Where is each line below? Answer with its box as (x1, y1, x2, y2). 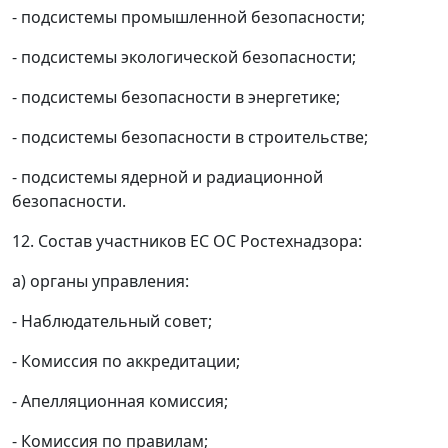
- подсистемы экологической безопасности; (12, 46, 356, 68)
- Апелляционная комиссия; (12, 390, 228, 412)
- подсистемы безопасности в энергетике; (12, 86, 340, 108)
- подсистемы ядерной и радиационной (12, 166, 323, 188)
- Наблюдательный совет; (12, 310, 212, 332)
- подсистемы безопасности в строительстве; (12, 126, 368, 148)
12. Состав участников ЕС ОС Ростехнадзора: (12, 230, 362, 252)
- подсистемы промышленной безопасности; (12, 6, 365, 28)
